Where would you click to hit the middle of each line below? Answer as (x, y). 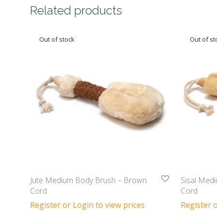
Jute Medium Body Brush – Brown (88, 180)
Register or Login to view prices (87, 205)
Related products (76, 10)
